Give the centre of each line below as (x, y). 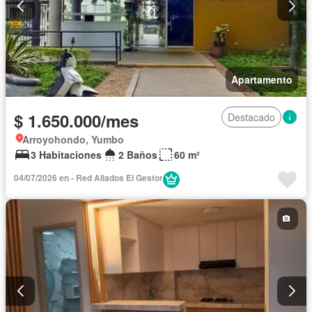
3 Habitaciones (66, 154)
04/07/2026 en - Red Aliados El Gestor (88, 177)
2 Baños (138, 154)
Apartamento (262, 79)
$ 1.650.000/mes (76, 120)
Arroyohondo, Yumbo (73, 139)
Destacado (251, 117)
